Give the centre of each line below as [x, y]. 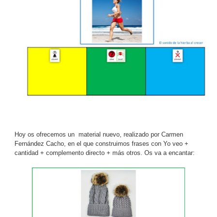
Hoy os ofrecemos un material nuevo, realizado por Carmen [99, 134]
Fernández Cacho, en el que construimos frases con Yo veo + [101, 143]
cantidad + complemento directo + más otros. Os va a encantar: [105, 153]
